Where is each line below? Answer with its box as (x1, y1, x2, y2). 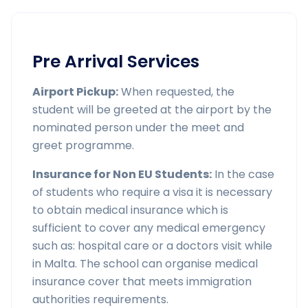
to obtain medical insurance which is (32, 202, 228, 218)
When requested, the (118, 84, 234, 100)
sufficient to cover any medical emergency (32, 220, 265, 236)
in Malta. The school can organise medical (32, 256, 258, 272)
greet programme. (32, 137, 134, 153)
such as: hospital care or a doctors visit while (32, 238, 272, 254)
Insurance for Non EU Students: (32, 166, 212, 182)
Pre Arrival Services (32, 49, 199, 74)
